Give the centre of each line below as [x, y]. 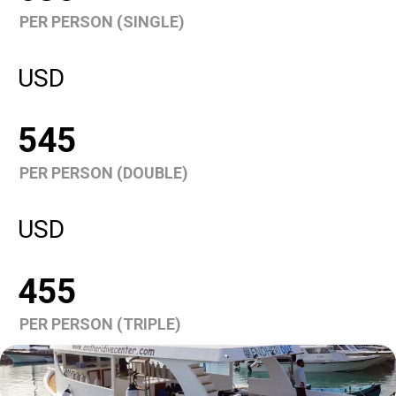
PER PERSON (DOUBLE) [104, 172]
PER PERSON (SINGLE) [102, 21]
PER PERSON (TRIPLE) [100, 324]
